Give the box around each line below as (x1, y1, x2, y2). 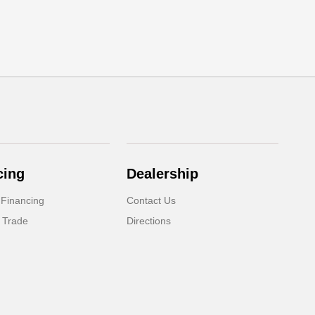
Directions (127, 215, 172, 226)
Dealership (127, 166, 199, 181)
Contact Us (127, 195, 176, 206)
